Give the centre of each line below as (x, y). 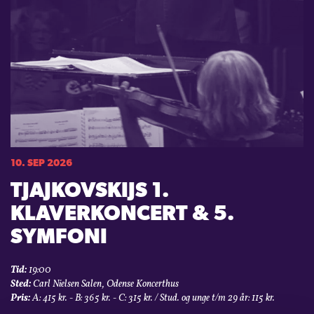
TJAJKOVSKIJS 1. (90, 191)
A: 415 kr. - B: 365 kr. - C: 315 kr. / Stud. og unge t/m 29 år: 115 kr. (152, 298)
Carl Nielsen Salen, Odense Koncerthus (105, 284)
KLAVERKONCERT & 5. (123, 214)
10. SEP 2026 (41, 163)
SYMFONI (59, 238)
